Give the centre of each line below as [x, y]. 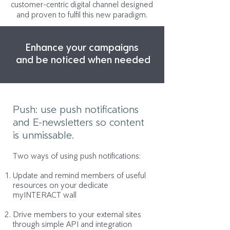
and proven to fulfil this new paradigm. [82, 15]
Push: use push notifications [76, 109]
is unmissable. [45, 135]
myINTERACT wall [46, 195]
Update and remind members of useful [79, 175]
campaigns [114, 47]
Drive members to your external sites [77, 214]
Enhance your [57, 47]
